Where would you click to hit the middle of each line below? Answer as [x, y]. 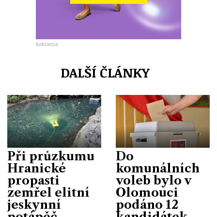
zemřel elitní [48, 192]
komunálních [158, 168]
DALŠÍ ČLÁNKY [105, 72]
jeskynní [34, 204]
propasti [33, 180]
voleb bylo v [153, 180]
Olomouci [147, 192]
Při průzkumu [51, 156]
